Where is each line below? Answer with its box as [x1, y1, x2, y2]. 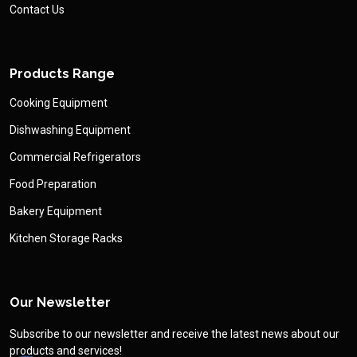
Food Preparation [10, 177, 96, 190]
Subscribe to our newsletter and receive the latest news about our [10, 327, 339, 340]
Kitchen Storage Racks [10, 231, 123, 245]
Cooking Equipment [10, 96, 108, 109]
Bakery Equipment [10, 204, 102, 218]
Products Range [10, 65, 115, 81]
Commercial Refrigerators [10, 150, 141, 163]
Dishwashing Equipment [10, 123, 131, 136]
